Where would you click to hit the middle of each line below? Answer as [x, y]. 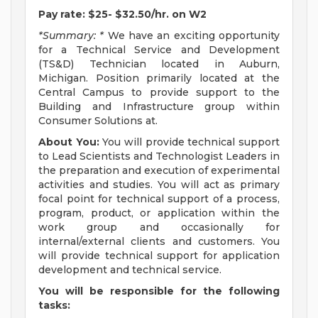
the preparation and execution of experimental [159, 171]
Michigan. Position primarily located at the [159, 78]
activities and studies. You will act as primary [159, 185]
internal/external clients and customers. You [159, 242]
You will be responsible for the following [159, 291]
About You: [69, 142]
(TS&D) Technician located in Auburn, [159, 64]
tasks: [54, 306]
